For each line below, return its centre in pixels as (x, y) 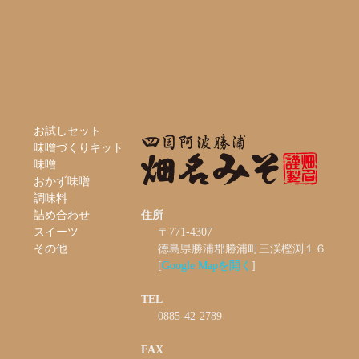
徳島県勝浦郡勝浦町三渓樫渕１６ (242, 249)
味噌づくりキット (79, 147)
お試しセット (67, 131)
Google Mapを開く (207, 266)
